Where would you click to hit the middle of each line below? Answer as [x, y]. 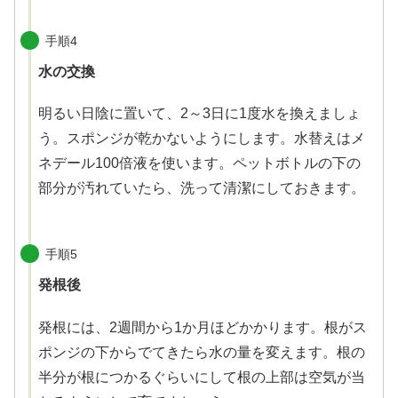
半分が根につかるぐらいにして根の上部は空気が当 [202, 377]
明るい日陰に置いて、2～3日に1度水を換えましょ [199, 114]
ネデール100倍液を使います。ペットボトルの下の [199, 163]
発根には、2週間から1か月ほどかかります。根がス [203, 327]
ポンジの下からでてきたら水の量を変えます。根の [202, 352]
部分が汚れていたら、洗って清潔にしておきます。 [202, 188]
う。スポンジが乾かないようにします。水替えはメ [202, 139]
